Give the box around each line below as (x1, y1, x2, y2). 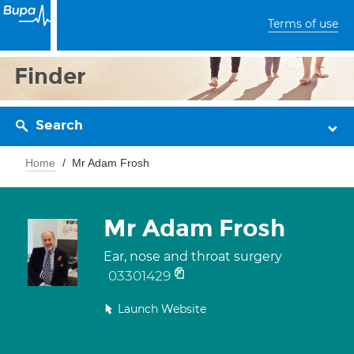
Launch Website (118, 302, 206, 316)
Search (36, 117, 83, 134)
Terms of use (268, 17, 338, 31)
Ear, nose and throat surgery (104, 249, 282, 264)
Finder (14, 62, 86, 90)
